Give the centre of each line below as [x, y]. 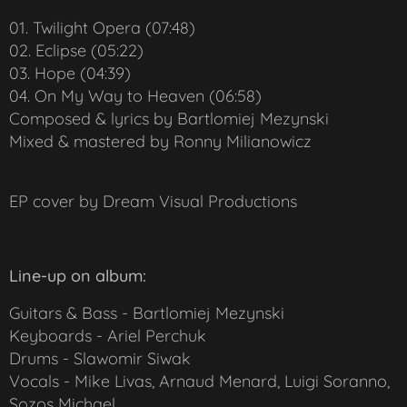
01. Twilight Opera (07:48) [102, 28]
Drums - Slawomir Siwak [100, 359]
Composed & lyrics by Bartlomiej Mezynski [169, 119]
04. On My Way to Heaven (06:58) [135, 96]
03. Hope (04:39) [70, 74]
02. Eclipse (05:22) [76, 51]
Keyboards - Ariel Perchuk [108, 336]
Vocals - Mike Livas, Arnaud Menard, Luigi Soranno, [199, 382]
